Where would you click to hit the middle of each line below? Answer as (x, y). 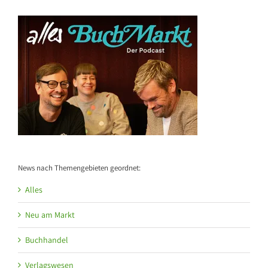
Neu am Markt (50, 215)
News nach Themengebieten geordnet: (79, 167)
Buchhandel (47, 240)
